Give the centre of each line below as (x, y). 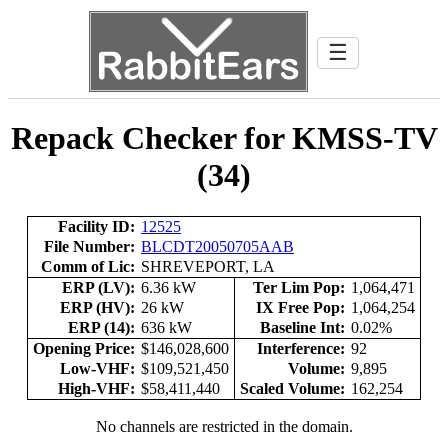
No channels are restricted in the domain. (224, 426)
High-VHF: (96, 388)
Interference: (301, 348)
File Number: (89, 246)
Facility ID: (96, 226)
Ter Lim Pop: (299, 287)
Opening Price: (84, 348)
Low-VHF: (97, 368)
